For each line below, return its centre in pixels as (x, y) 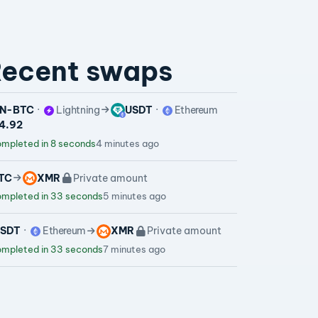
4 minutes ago (127, 143)
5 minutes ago (135, 196)
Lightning (77, 110)
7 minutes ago (134, 249)
